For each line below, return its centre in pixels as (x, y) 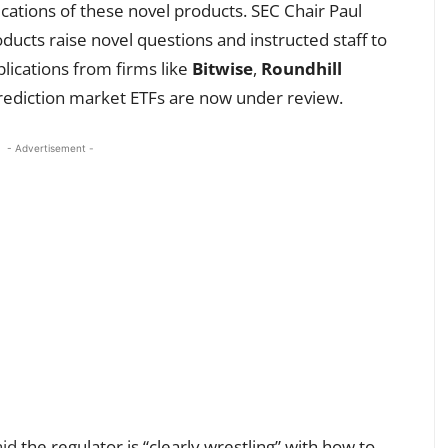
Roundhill (301, 68)
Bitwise (222, 68)
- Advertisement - (50, 147)
